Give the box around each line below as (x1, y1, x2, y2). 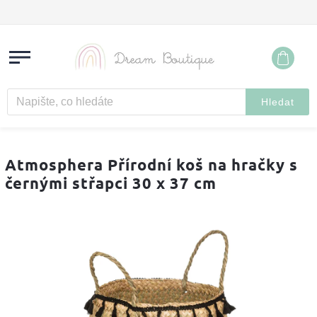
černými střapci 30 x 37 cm (5, 173, 217, 192)
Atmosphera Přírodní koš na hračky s (5, 155, 298, 174)
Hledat (260, 96, 294, 108)
